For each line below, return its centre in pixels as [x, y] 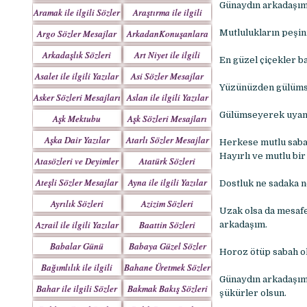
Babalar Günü [77, 246]
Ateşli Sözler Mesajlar [77, 182]
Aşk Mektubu [77, 119]
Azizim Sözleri [168, 204]
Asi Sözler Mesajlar [168, 76]
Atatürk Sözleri [168, 161]
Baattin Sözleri [168, 225]
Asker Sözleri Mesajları [77, 97]
